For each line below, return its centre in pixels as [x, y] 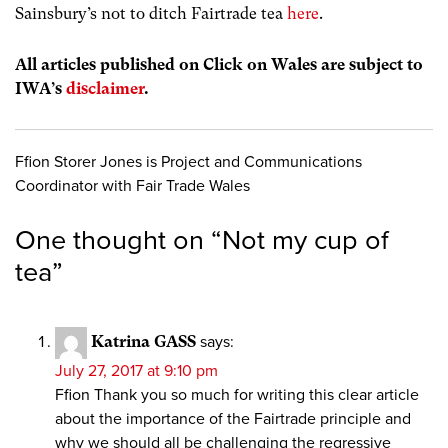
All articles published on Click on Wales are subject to [219, 65]
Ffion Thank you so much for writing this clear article [237, 394]
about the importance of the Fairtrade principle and [233, 418]
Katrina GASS [143, 341]
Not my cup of [305, 240]
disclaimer [105, 89]
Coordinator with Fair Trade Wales [132, 185]
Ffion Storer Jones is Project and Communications [188, 161]
